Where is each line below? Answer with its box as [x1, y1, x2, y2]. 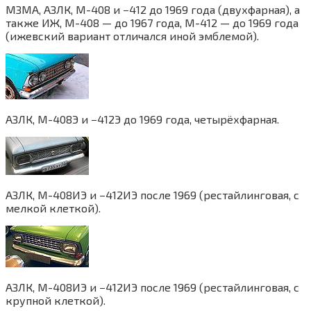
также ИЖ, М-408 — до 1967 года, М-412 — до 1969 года [6, 16, 299, 30]
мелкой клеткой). [6, 201, 101, 215]
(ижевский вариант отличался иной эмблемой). [6, 29, 259, 43]
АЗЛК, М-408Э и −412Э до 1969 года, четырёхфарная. [6, 112, 279, 126]
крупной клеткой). [6, 294, 106, 308]
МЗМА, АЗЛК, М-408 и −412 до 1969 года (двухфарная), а [6, 3, 300, 17]
